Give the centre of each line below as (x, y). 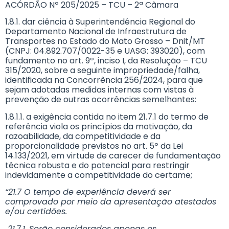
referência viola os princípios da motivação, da (99, 126)
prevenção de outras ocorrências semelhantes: (101, 100)
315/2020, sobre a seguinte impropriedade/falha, (102, 71)
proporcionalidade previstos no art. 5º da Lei (94, 146)
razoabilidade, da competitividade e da (83, 136)
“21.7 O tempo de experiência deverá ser (88, 192)
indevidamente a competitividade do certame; (99, 175)
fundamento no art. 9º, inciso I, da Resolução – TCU (106, 61)
